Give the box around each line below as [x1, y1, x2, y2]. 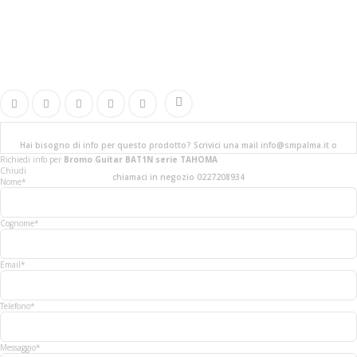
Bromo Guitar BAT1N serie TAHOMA [64, 153, 218, 165]
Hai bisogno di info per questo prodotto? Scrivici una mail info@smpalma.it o [20, 139, 337, 151]
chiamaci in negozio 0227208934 [112, 171, 245, 182]
